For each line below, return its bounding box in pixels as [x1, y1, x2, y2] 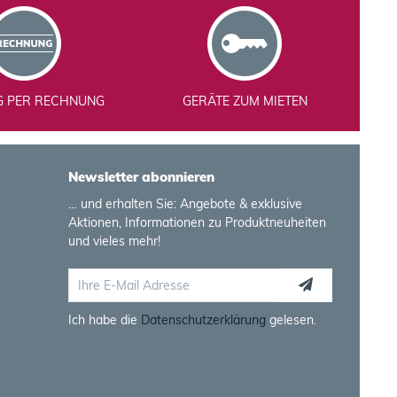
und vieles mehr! [68, 233, 161, 249]
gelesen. [266, 312, 317, 328]
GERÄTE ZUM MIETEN [182, 93, 307, 109]
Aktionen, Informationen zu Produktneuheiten [68, 214, 327, 230]
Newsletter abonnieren [68, 168, 215, 185]
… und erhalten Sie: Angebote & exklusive [68, 196, 303, 212]
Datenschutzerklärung [141, 312, 267, 328]
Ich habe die [68, 312, 142, 328]
